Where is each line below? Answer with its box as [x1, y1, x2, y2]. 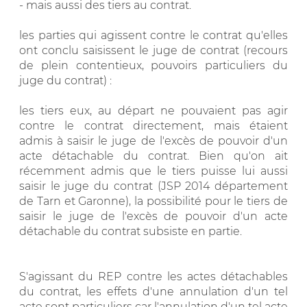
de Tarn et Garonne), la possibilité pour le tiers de [19, 194, 288, 208]
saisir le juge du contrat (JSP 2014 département [19, 179, 288, 193]
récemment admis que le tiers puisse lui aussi [19, 164, 288, 177]
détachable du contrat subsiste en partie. [19, 224, 242, 238]
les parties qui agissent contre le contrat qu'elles [19, 28, 288, 42]
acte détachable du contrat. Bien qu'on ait [19, 149, 288, 162]
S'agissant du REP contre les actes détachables [19, 269, 288, 283]
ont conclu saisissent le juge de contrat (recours [19, 43, 288, 57]
